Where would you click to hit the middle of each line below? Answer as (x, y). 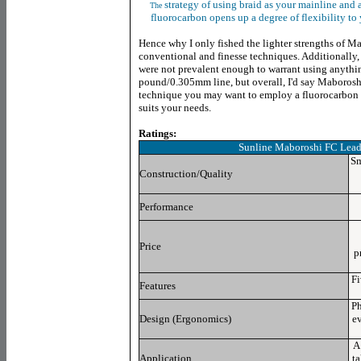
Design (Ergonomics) (185, 319)
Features (158, 286)
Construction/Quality (186, 174)
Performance (166, 207)
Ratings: (158, 133)
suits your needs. (175, 108)
